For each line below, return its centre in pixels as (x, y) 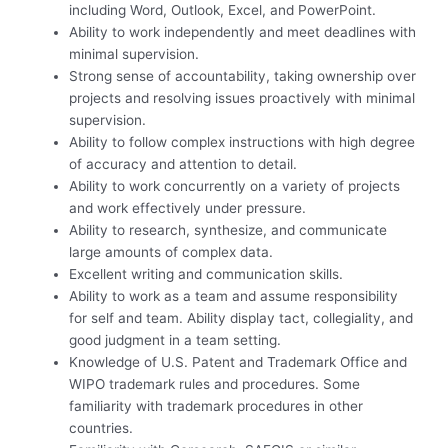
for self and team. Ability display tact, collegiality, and (241, 318)
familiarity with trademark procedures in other (216, 406)
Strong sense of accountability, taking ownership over (243, 76)
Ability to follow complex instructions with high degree (242, 142)
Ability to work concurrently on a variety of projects (235, 186)
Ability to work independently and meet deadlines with (243, 32)
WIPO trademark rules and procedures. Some (215, 384)
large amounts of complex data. (171, 252)
